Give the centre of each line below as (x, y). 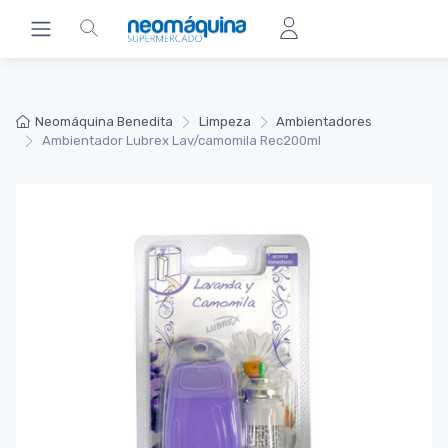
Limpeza (224, 121)
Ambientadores (324, 121)
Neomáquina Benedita (104, 121)
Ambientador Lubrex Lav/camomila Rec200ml (181, 141)
